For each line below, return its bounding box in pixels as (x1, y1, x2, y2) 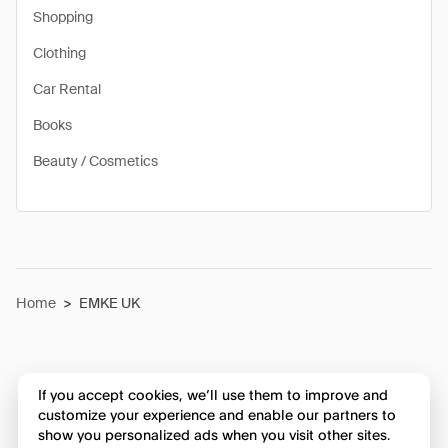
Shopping (33, 8, 93, 26)
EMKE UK (79, 294, 140, 312)
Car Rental (33, 80, 101, 98)
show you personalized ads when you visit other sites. (37, 426, 390, 444)
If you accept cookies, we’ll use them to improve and (37, 386, 388, 404)
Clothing (33, 44, 86, 62)
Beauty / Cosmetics (33, 152, 158, 170)
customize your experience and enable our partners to (37, 406, 396, 424)
